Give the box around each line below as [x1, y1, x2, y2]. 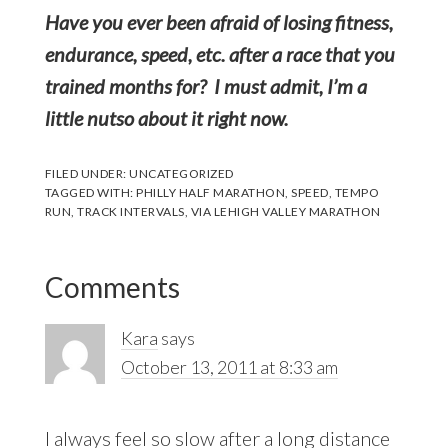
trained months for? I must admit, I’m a [44, 73, 367, 98]
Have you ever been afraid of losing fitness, [44, 9, 393, 34]
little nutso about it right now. [44, 105, 296, 130]
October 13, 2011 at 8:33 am [120, 355, 338, 378]
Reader [43, 249, 139, 286]
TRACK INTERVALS [77, 203, 185, 219]
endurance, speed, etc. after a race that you [44, 41, 395, 66]
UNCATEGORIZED [129, 165, 234, 181]
